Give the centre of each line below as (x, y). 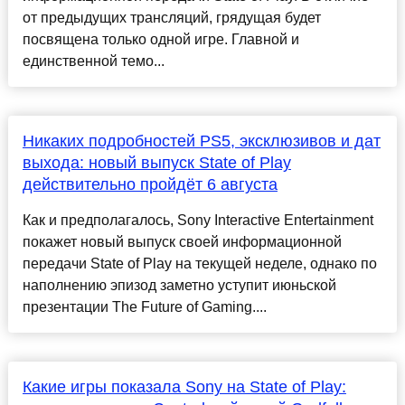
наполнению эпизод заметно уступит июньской (179, 286)
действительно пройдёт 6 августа (150, 185)
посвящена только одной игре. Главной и (160, 40)
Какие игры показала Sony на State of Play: (184, 387)
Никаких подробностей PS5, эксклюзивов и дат (201, 141)
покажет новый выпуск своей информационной (182, 242)
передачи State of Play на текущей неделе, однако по (199, 264)
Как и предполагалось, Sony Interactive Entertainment (198, 221)
